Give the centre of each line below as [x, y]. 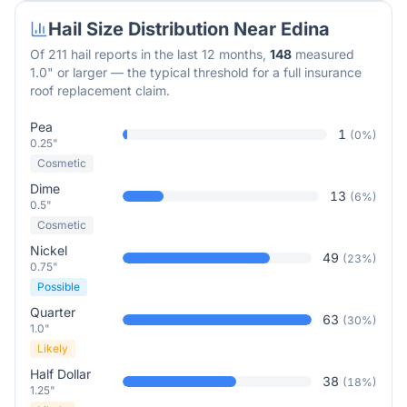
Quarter [53, 312]
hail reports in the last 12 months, [167, 54]
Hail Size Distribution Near [164, 29]
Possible [59, 287]
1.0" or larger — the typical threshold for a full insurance [196, 72]
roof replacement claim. [100, 90]
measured [323, 54]
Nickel [49, 250]
